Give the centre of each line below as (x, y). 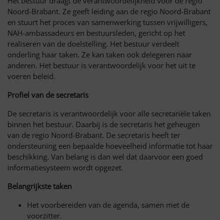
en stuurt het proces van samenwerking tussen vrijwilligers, (108, 22)
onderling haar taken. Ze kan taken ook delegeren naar (100, 55)
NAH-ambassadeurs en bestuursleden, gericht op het (96, 33)
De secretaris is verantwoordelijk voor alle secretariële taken (109, 114)
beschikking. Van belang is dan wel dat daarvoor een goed (105, 157)
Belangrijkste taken (40, 186)
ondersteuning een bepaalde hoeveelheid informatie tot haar (110, 146)
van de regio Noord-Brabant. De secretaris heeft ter (94, 135)
